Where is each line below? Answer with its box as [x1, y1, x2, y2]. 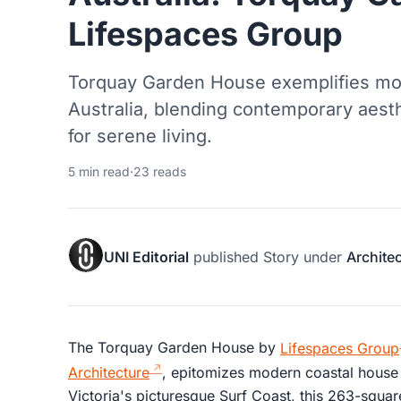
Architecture [68, 363, 149, 382]
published [189, 248, 263, 267]
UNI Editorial [104, 248, 189, 267]
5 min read [68, 164, 130, 180]
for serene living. [68, 125, 212, 148]
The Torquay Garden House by [68, 338, 280, 357]
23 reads [133, 164, 186, 180]
